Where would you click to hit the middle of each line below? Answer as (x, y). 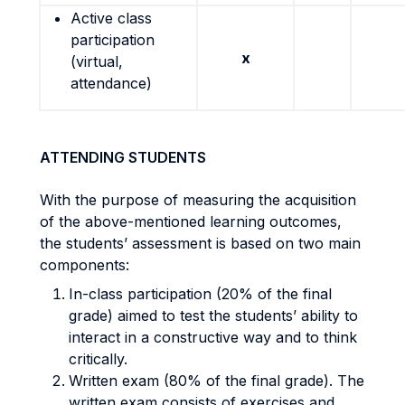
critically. (98, 359)
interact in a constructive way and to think (213, 337)
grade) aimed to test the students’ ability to (213, 316)
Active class (111, 18)
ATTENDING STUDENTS (123, 157)
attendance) (111, 83)
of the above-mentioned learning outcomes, (191, 221)
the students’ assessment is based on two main (200, 243)
